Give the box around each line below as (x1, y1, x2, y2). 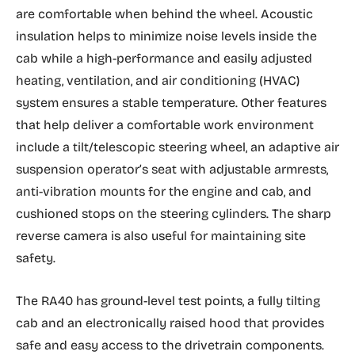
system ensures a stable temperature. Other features (16, 95, 326, 110)
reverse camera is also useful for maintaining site (16, 228, 306, 243)
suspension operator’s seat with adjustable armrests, (16, 162, 328, 177)
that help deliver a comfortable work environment (16, 117, 314, 132)
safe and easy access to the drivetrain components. (16, 338, 324, 353)
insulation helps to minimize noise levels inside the (16, 29, 317, 44)
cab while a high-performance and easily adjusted (16, 51, 312, 66)
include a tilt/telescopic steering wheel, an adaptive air (16, 139, 339, 155)
